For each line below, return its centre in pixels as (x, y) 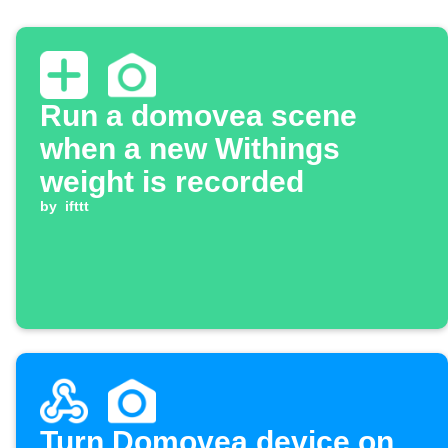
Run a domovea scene (198, 116)
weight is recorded (172, 182)
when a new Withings (190, 149)
